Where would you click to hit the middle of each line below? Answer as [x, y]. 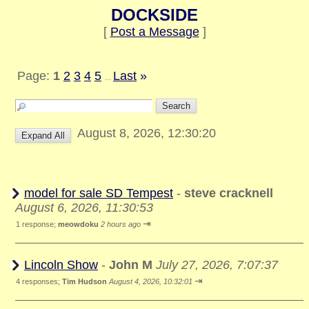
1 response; [37, 224]
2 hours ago [121, 224]
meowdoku [78, 224]
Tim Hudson [84, 281]
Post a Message [154, 32]
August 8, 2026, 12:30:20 [150, 133]
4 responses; [39, 281]
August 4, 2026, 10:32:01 [151, 281]
